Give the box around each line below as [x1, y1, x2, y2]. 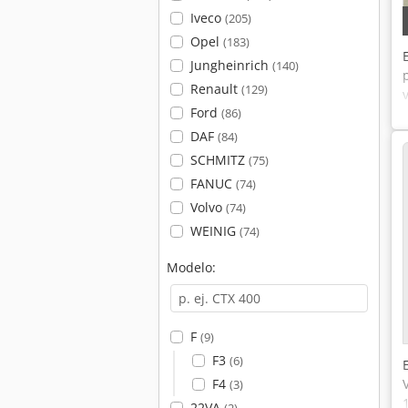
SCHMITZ [189, 151, 249, 168]
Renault [189, 80, 241, 97]
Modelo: [167, 259, 216, 276]
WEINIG [189, 222, 240, 240]
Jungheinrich [189, 56, 272, 74]
